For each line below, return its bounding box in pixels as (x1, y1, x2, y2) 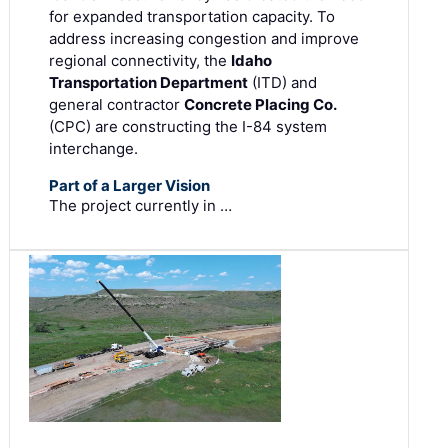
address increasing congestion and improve (49, 28, 359, 48)
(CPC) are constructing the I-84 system (49, 116, 327, 136)
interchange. (49, 138, 138, 158)
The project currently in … (49, 195, 232, 215)
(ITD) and (248, 72, 317, 92)
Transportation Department (49, 72, 248, 92)
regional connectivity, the (49, 50, 231, 70)
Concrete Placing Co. (184, 94, 337, 114)
